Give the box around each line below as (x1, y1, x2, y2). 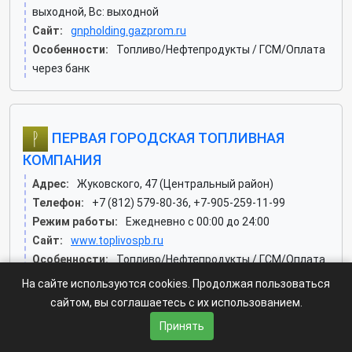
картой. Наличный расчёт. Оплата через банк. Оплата (32, 272, 313, 284)
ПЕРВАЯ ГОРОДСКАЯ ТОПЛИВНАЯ (48, 129, 284, 146)
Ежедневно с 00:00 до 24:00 (126, 215, 269, 228)
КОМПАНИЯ (23, 152, 101, 168)
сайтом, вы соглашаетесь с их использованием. (49, 296, 302, 309)
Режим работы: (32, 215, 118, 228)
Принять (159, 320, 204, 332)
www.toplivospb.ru (71, 234, 163, 247)
